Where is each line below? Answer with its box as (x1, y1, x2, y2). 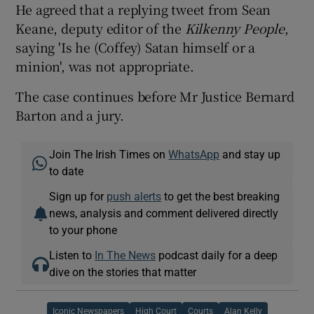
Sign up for (49, 190, 107, 202)
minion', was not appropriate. (15, 56, 194, 75)
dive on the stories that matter (49, 266, 197, 278)
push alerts (107, 190, 162, 202)
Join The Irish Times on (49, 148, 169, 160)
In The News (95, 249, 156, 261)
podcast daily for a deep (156, 249, 278, 261)
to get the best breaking (161, 190, 280, 202)
